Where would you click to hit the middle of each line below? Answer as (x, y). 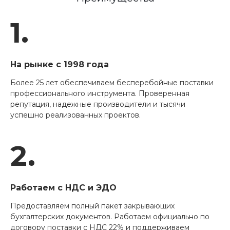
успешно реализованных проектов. (75, 115)
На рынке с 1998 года (60, 65)
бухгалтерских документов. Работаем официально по (110, 217)
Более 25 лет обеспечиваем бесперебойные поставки (112, 83)
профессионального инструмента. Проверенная (100, 94)
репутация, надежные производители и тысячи (98, 104)
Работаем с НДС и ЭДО (63, 188)
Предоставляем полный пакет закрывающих (92, 206)
